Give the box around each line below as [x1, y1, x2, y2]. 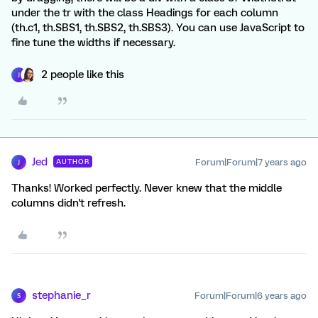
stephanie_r [32, 289, 91, 302]
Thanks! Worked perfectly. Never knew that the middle [11, 182, 282, 195]
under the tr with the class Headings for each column [11, 6, 278, 20]
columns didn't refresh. [11, 197, 126, 210]
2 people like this [41, 68, 124, 82]
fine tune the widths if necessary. [11, 36, 175, 50]
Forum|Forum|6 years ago [194, 290, 307, 302]
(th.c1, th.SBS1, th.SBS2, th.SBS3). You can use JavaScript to [11, 21, 305, 35]
